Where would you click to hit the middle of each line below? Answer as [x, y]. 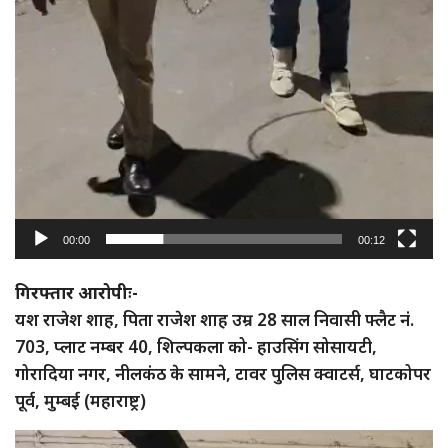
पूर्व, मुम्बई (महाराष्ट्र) [80, 401]
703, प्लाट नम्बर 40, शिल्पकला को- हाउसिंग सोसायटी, [196, 347]
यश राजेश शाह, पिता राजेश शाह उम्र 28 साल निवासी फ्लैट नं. [214, 320]
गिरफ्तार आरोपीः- [76, 293]
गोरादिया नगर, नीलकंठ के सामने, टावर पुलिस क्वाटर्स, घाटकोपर [223, 374]
